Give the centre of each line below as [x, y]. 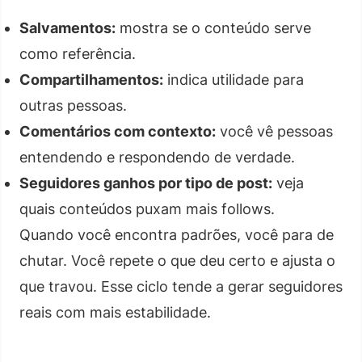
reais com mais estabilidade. [115, 312]
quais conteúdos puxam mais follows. [147, 208]
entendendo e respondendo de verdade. [157, 157]
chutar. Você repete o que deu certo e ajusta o [177, 260]
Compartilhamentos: [91, 79]
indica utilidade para [234, 79]
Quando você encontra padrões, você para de [177, 234]
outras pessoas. [73, 105]
